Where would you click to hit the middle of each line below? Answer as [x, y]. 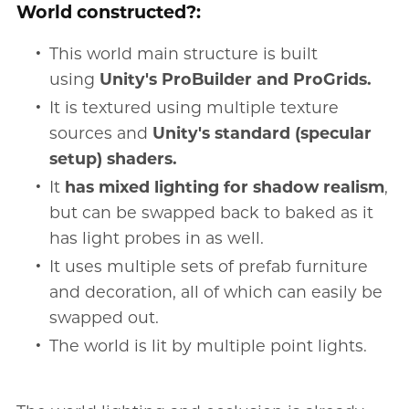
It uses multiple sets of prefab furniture [209, 266]
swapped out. [105, 317]
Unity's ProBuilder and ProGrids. [236, 79]
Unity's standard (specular [262, 132]
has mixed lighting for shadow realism [225, 186]
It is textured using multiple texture [194, 107]
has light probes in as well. [157, 237]
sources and [101, 132]
